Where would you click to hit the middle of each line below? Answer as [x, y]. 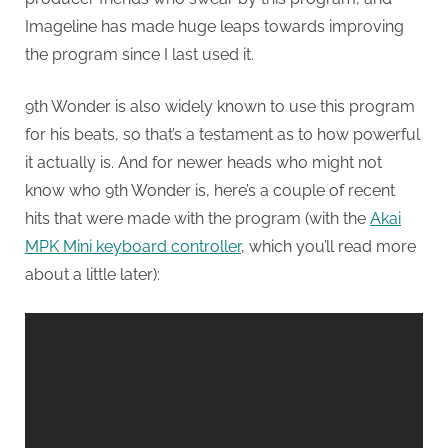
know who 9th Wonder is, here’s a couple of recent [210, 191]
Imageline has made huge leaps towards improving [214, 27]
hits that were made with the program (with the [197, 219]
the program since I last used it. [139, 55]
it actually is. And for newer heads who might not [203, 163]
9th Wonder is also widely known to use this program [220, 107]
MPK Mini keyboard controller [133, 247]
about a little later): [92, 275]
